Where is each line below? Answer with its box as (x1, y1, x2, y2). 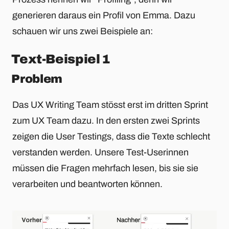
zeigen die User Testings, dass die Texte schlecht (12, 131, 210, 142)
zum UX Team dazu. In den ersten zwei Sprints (12, 115, 200, 126)
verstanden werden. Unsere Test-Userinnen (12, 147, 189, 157)
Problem (11, 73, 62, 86)
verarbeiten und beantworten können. (12, 178, 163, 189)
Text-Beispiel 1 (11, 52, 110, 66)
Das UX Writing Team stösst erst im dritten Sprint (12, 99, 208, 110)
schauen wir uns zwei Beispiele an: (12, 26, 153, 36)
